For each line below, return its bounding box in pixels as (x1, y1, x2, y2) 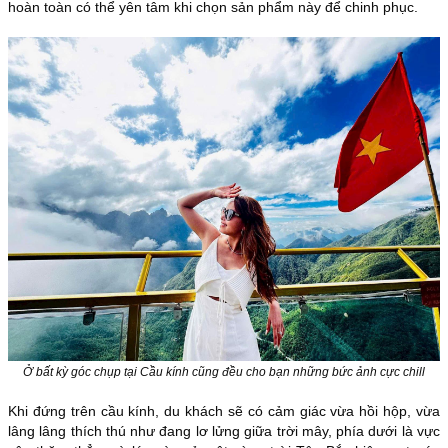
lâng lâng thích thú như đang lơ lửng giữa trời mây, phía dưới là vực (8, 423, 440, 440)
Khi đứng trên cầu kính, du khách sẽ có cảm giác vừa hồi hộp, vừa (8, 403, 440, 420)
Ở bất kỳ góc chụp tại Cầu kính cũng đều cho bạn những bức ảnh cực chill (23, 365, 425, 380)
